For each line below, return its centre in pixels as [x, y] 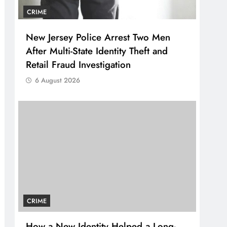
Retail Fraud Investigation [79, 65]
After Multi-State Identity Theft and [97, 51]
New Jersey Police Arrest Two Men [98, 37]
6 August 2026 [58, 81]
